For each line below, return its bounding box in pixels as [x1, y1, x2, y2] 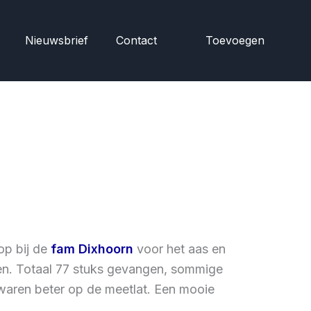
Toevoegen [205, 33, 264, 47]
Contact [116, 33, 157, 47]
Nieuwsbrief [25, 33, 88, 47]
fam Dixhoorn [51, 242, 133, 256]
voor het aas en [133, 242, 226, 256]
